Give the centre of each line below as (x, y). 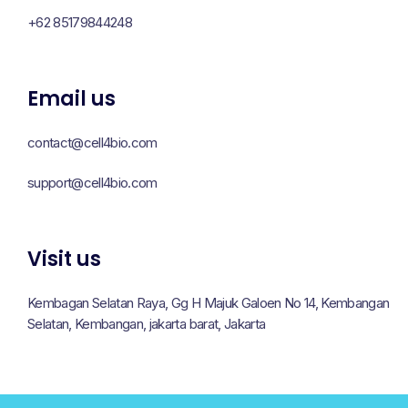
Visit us (64, 259)
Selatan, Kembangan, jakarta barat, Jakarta (147, 324)
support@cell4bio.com (92, 183)
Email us (71, 99)
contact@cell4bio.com (92, 143)
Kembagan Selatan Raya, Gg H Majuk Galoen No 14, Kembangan (209, 303)
